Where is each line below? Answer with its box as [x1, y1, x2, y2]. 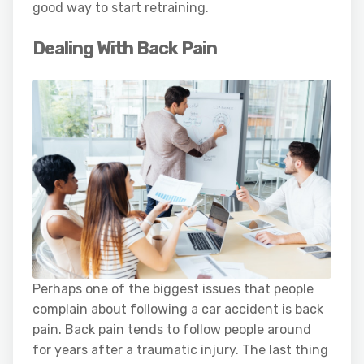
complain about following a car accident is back [32, 301, 323, 317]
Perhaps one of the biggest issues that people [32, 280, 314, 297]
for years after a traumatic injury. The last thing [32, 341, 328, 357]
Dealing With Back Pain [32, 37, 217, 59]
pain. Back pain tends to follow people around [32, 321, 311, 337]
